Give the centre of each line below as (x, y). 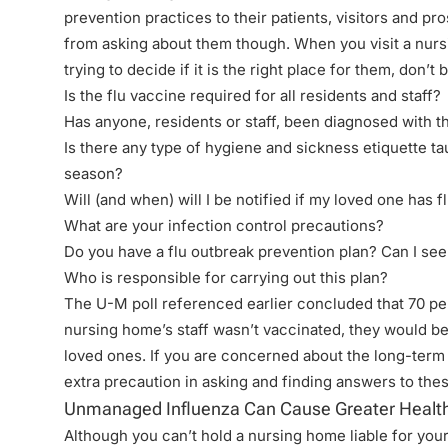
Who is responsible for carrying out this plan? (226, 277)
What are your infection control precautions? (224, 225)
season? (93, 173)
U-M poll (127, 303)
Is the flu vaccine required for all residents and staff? (252, 95)
